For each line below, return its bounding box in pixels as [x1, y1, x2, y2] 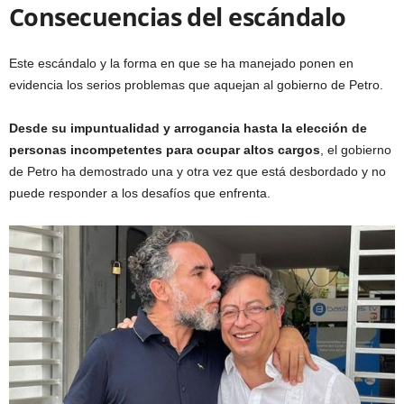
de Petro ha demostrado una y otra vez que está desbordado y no [9, 163, 386, 179]
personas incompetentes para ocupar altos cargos [9, 142, 320, 157]
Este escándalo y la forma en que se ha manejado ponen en [9, 55, 353, 70]
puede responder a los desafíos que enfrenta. [9, 185, 271, 200]
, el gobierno [320, 142, 391, 157]
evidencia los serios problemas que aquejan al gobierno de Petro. [9, 77, 383, 92]
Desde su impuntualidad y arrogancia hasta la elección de [9, 120, 367, 135]
